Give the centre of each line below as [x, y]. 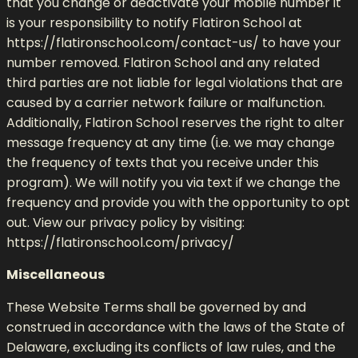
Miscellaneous [56, 274]
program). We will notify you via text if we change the [173, 182]
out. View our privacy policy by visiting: [125, 222]
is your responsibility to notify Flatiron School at [154, 22]
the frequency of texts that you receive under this [163, 162]
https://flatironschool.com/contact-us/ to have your [174, 42]
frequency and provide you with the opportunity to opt [178, 202]
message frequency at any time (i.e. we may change [171, 142]
